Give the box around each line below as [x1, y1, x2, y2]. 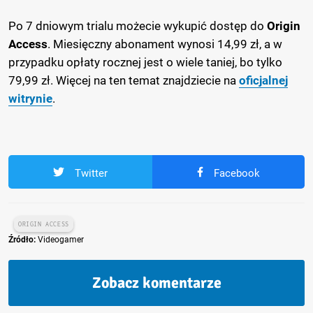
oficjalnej [239, 73, 288, 87]
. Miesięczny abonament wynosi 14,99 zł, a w [48, 36, 282, 51]
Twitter [75, 166, 108, 180]
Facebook [213, 166, 260, 180]
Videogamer [36, 234, 84, 245]
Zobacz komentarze [92, 272, 221, 292]
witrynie [8, 91, 52, 105]
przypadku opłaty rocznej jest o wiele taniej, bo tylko [8, 54, 282, 69]
